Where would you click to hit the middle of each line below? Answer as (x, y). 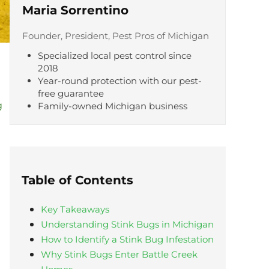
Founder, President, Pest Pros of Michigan (116, 36)
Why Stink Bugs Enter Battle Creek (119, 255)
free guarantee (71, 94)
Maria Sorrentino (75, 11)
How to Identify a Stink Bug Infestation (127, 240)
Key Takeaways (75, 210)
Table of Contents (77, 180)
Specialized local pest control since (115, 56)
